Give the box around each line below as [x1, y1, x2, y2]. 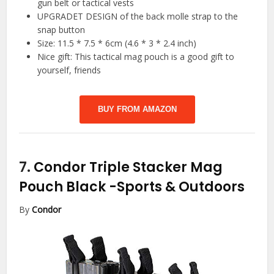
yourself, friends [37, 64, 102, 76]
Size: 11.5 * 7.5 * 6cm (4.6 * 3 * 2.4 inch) [37, 37, 197, 50]
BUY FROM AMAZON [97, 105, 177, 114]
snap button [37, 24, 86, 36]
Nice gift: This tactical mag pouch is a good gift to [37, 51, 235, 63]
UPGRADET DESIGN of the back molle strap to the [37, 10, 239, 23]
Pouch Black [19, 177, 109, 197]
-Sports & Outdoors [109, 177, 245, 197]
